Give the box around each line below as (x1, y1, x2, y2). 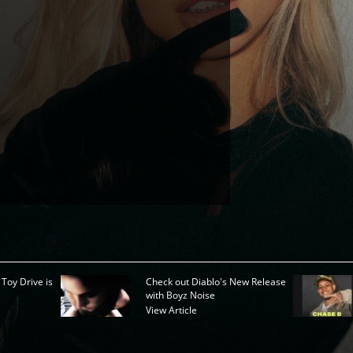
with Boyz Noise (146, 288, 216, 302)
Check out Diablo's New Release (146, 275, 287, 288)
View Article (146, 303, 198, 317)
